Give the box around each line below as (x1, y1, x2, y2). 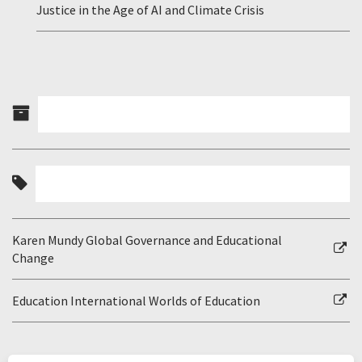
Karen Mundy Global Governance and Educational (12, 231, 282, 248)
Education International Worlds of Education (12, 292, 260, 309)
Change (12, 249, 54, 266)
